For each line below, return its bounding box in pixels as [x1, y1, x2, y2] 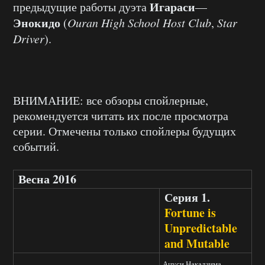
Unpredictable [164, 219, 237, 237]
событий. [13, 138, 59, 155]
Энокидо [13, 14, 60, 32]
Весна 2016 [18, 170, 76, 188]
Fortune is [164, 204, 216, 222]
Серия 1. [164, 189, 210, 206]
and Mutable [164, 235, 230, 253]
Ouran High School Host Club [67, 15, 211, 31]
